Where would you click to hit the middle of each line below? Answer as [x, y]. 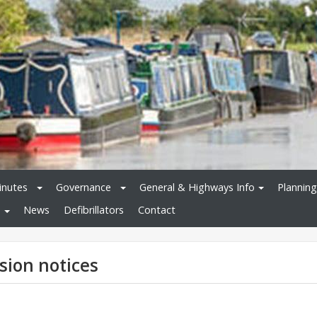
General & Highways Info [197, 187]
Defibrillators [94, 210]
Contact [157, 210]
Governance [83, 187]
